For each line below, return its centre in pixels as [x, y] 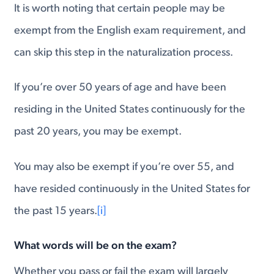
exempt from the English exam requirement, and [130, 31]
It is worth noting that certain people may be [120, 9]
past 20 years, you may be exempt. [98, 132]
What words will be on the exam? [96, 246]
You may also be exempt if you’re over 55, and [124, 168]
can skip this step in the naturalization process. [124, 53]
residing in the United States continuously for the [130, 110]
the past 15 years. [56, 212]
